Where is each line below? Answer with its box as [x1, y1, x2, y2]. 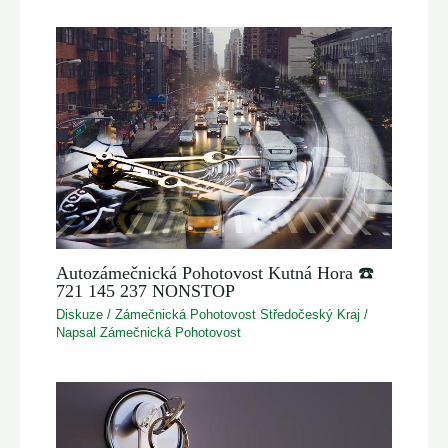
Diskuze [56, 307, 104, 323]
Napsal [56, 325, 101, 341]
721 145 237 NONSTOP [56, 281, 236, 302]
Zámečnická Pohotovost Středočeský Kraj [115, 307, 361, 323]
